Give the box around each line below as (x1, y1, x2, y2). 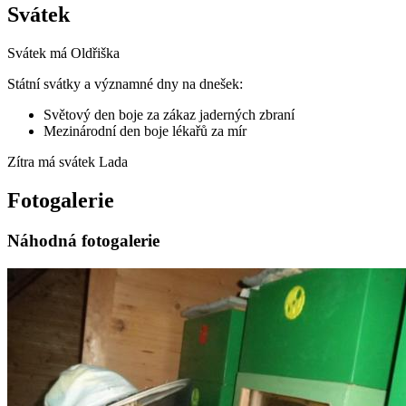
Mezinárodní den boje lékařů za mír (43, 123, 246, 140)
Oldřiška (71, 45, 120, 62)
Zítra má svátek (7, 154, 99, 170)
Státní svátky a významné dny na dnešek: (7, 76, 243, 92)
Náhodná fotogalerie (7, 231, 159, 250)
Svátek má (7, 45, 71, 62)
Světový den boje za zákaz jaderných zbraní (43, 107, 295, 123)
